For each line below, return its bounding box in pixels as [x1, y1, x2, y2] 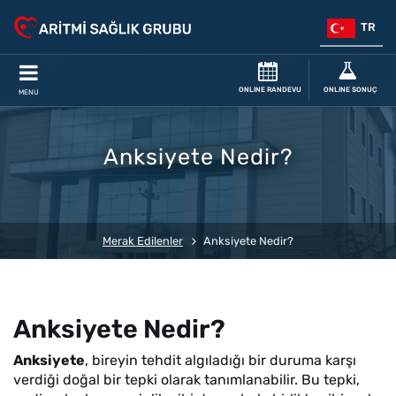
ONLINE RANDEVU [239, 86, 301, 95]
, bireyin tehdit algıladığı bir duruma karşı [85, 352, 356, 369]
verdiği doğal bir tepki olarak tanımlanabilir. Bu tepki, [13, 371, 360, 388]
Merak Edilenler [103, 234, 183, 247]
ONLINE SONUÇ [323, 86, 377, 95]
